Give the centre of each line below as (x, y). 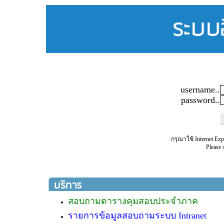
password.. (200, 100)
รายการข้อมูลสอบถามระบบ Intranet (137, 215)
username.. (200, 89)
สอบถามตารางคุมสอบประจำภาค (133, 201)
